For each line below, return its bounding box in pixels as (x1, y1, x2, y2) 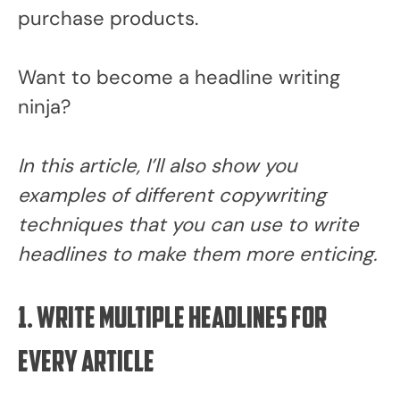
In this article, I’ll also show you (18, 153, 297, 179)
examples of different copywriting (18, 182, 326, 208)
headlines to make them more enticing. (18, 241, 377, 267)
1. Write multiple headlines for (18, 305, 327, 335)
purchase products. (18, 5, 198, 31)
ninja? (18, 94, 71, 120)
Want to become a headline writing (18, 64, 340, 90)
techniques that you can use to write (18, 212, 359, 237)
